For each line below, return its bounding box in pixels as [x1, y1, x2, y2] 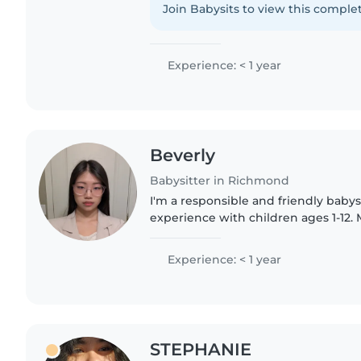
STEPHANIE [150, 338, 252, 359]
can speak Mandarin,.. [150, 243, 276, 259]
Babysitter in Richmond [150, 172, 290, 188]
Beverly [150, 145, 216, 166]
